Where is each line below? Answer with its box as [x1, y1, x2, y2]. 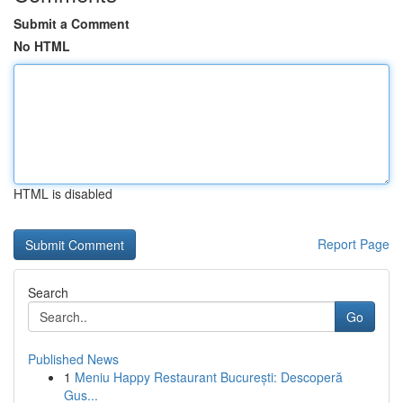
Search [28, 283, 68, 301]
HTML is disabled [13, 184, 112, 202]
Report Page [318, 235, 390, 253]
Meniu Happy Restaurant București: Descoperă [75, 368, 343, 386]
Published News [28, 350, 119, 368]
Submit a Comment [13, 14, 130, 32]
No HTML [13, 37, 70, 55]
